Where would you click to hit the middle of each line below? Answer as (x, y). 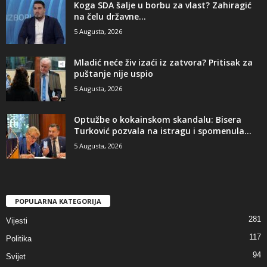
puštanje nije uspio (114, 74)
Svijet (16, 257)
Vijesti (17, 221)
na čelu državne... (110, 17)
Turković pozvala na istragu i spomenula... (163, 131)
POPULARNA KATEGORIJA (58, 201)
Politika (19, 239)
